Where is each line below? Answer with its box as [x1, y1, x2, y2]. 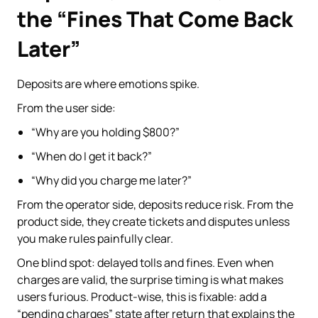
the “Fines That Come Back [17, 4, 293, 33]
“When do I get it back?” [31, 148, 152, 164]
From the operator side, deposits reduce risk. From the [17, 196, 293, 212]
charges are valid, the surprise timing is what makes [17, 271, 283, 287]
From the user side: [17, 99, 116, 116]
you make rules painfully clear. [17, 230, 173, 246]
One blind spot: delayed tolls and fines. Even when [17, 254, 274, 270]
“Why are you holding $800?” [31, 124, 180, 140]
